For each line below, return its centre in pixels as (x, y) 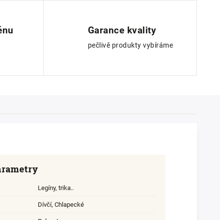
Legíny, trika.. (56, 188)
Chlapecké (69, 204)
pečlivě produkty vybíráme (130, 45)
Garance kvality (122, 30)
